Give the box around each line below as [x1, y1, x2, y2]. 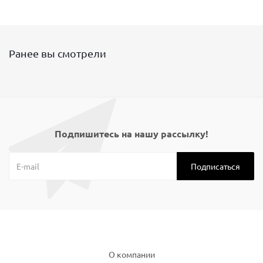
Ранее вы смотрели [9, 47, 106, 59]
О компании [108, 249, 155, 259]
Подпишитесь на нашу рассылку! [55, 127, 208, 140]
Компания [111, 230, 152, 241]
